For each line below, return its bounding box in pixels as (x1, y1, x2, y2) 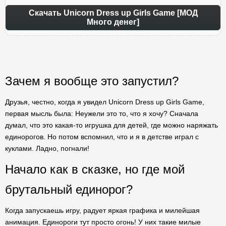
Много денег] (87, 18, 139, 26)
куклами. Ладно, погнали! (5, 144, 89, 152)
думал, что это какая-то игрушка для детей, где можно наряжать (5, 121, 218, 129)
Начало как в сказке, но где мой (5, 162, 185, 176)
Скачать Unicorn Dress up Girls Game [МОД (28, 9, 198, 17)
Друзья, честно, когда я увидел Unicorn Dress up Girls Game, (5, 98, 204, 106)
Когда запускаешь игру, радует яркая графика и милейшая (5, 206, 200, 214)
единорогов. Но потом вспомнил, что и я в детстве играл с (5, 133, 199, 141)
